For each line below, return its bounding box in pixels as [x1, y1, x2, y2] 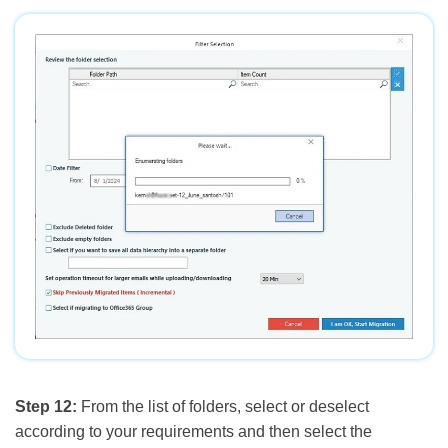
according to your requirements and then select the [15, 423, 372, 441]
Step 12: [15, 398, 77, 416]
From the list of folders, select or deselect [77, 398, 369, 416]
